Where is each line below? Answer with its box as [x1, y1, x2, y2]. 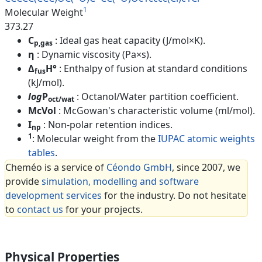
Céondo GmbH [106, 161, 172, 174]
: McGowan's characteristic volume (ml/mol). [58, 104, 255, 118]
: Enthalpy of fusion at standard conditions [59, 62, 247, 75]
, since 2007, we [172, 161, 240, 174]
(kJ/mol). [28, 76, 64, 89]
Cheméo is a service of [5, 161, 106, 174]
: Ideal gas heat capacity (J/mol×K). [55, 34, 205, 47]
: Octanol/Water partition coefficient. [77, 90, 239, 104]
